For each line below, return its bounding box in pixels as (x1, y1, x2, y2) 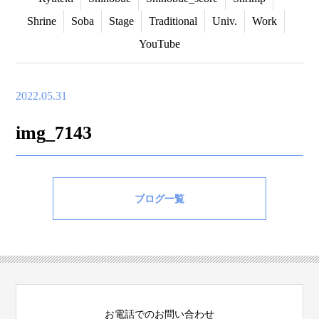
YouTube (139, 38, 180, 50)
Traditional (149, 15, 197, 27)
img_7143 (16, 122, 93, 143)
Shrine (27, 15, 56, 27)
